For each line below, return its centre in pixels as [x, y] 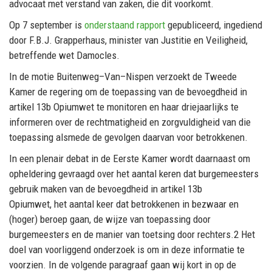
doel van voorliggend [51, 250]
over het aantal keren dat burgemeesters [178, 174]
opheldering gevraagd [53, 174]
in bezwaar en [210, 204]
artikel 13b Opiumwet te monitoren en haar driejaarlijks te [124, 107]
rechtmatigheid [118, 122]
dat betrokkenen [148, 204]
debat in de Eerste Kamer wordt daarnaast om [158, 159]
